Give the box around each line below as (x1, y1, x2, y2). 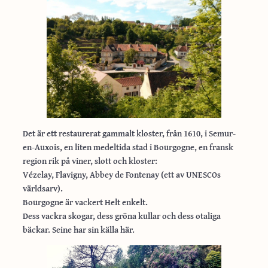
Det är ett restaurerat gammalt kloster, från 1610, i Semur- (22, 127, 236, 140)
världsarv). (22, 182, 63, 195)
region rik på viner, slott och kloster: (22, 154, 157, 167)
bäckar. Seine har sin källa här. (22, 223, 135, 236)
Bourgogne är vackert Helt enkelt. (22, 196, 148, 209)
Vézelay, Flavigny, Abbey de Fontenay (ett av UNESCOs (22, 168, 221, 181)
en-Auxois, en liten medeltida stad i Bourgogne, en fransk (22, 141, 233, 154)
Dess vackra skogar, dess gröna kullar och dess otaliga (22, 209, 221, 223)
